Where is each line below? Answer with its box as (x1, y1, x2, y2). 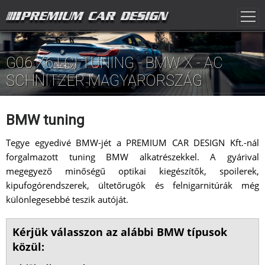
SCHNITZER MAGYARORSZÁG (6, 72, 202, 90)
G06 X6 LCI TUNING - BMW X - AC (6, 54, 223, 72)
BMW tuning (6, 112, 85, 129)
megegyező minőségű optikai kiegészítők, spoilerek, (6, 165, 259, 177)
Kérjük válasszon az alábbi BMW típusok (12, 225, 227, 240)
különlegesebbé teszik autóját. (6, 193, 128, 206)
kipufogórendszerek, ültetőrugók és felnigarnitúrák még (6, 179, 259, 192)
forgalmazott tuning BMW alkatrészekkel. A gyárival (6, 151, 259, 163)
